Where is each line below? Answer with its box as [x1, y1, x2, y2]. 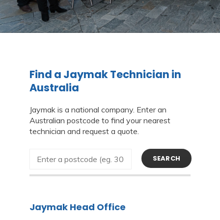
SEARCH [153, 154, 180, 163]
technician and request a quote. [29, 126, 139, 136]
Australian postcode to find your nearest [29, 115, 170, 125]
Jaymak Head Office [29, 201, 126, 213]
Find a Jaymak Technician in [29, 67, 181, 82]
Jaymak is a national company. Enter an [29, 105, 166, 114]
